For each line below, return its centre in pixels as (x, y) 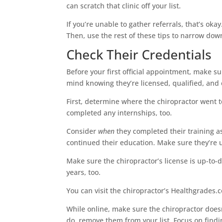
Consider (83, 131)
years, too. (84, 172)
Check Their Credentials (139, 54)
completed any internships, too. (119, 112)
